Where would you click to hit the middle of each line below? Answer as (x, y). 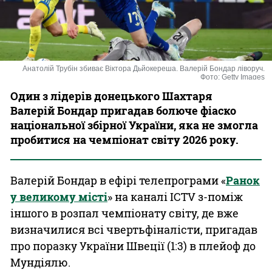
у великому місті (59, 197)
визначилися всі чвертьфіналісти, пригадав (134, 229)
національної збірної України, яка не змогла (134, 125)
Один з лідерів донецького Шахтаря (111, 96)
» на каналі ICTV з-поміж (175, 197)
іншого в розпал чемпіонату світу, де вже (124, 213)
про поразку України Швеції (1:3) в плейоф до (133, 246)
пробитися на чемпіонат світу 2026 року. (124, 140)
